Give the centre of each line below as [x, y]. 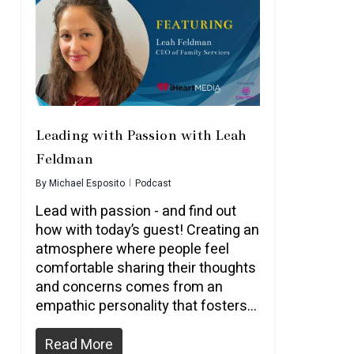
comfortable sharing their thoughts [145, 268]
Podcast [153, 183]
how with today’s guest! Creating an [147, 230]
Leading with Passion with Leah [141, 135]
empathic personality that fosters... [146, 306]
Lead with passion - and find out [136, 211]
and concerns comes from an [129, 287]
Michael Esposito [87, 183]
